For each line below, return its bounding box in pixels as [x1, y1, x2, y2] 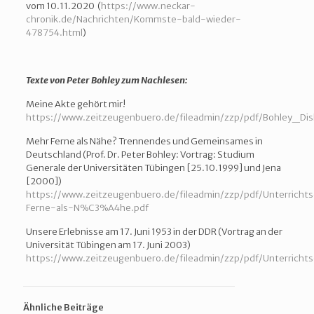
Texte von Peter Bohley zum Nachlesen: [25, 74, 187, 86]
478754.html [25, 27, 83, 39]
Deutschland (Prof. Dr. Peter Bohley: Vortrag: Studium [25, 149, 254, 161]
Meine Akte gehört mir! [25, 98, 125, 110]
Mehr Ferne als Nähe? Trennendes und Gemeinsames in [25, 135, 263, 147]
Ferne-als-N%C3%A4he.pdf [25, 202, 149, 214]
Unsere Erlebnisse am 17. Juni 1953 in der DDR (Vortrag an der [25, 226, 282, 238]
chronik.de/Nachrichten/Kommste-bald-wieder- [25, 13, 241, 25]
